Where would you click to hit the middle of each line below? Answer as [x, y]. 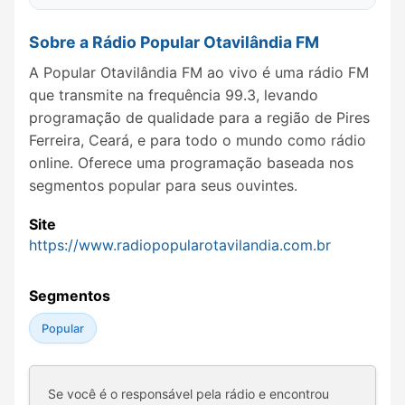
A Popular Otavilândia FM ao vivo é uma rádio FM [199, 72]
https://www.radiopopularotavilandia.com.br [180, 245]
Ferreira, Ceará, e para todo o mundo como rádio [198, 140]
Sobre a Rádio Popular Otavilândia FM [174, 42]
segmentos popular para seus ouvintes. [163, 185]
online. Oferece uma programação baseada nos [191, 162]
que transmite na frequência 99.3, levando [174, 94]
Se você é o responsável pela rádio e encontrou [188, 394]
